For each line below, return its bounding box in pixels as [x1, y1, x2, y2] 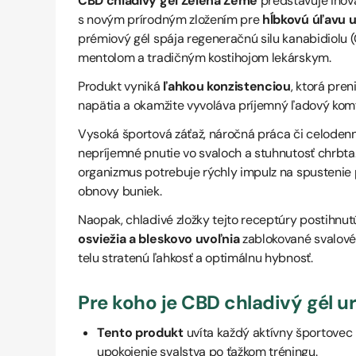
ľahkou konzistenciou [163, 78, 291, 95]
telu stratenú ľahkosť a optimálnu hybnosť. [78, 250, 313, 266]
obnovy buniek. [78, 183, 162, 199]
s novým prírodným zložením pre [78, 11, 260, 28]
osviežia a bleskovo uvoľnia [78, 230, 240, 247]
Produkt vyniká [78, 78, 164, 95]
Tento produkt [97, 324, 184, 341]
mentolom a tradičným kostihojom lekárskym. [78, 49, 331, 66]
